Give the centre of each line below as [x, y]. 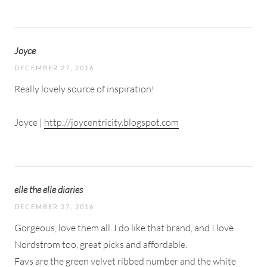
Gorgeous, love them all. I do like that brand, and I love [124, 227]
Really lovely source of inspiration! [84, 89]
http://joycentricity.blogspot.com [111, 122]
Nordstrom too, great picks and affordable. [101, 244]
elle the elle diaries [49, 189]
